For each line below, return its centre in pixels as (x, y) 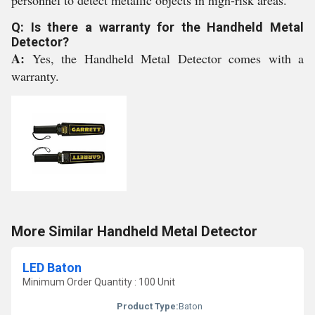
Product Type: (148, 306)
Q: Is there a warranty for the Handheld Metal (157, 27)
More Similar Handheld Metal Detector (134, 231)
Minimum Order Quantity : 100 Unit (99, 282)
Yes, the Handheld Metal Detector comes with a (168, 58)
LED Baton (52, 268)
